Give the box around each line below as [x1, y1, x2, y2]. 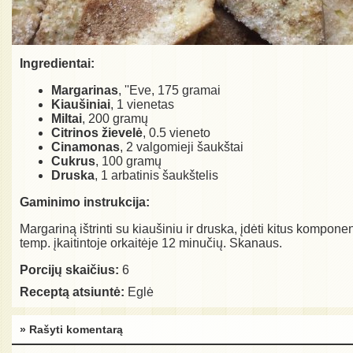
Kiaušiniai [51, 98, 110, 112]
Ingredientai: [20, 57, 95, 71]
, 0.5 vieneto [143, 126, 210, 140]
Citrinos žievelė [51, 126, 143, 140]
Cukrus [51, 154, 95, 169]
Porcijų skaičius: [20, 263, 119, 277]
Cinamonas [51, 140, 120, 154]
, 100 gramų [95, 154, 162, 169]
